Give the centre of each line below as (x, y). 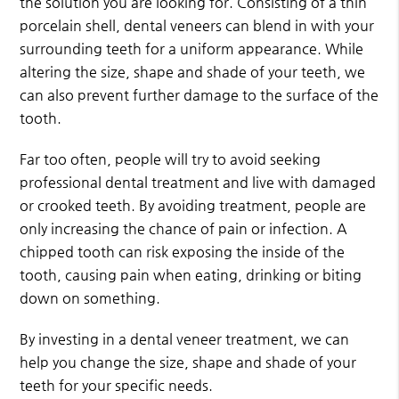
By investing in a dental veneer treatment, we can (185, 339)
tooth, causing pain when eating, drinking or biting (191, 275)
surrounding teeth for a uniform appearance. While (192, 49)
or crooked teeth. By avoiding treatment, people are (193, 206)
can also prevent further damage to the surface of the (199, 95)
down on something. (90, 298)
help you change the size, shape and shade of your (188, 362)
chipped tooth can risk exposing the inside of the (183, 252)
